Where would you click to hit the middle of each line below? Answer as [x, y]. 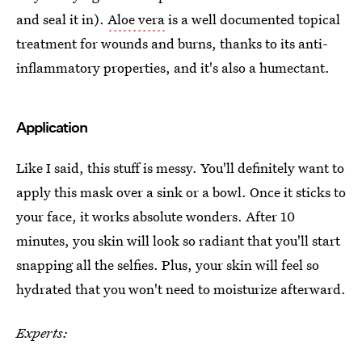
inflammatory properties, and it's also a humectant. [173, 67]
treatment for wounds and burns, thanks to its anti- [172, 43]
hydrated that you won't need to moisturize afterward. [181, 289]
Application [52, 127]
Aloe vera [136, 19]
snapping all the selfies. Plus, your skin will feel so [168, 265]
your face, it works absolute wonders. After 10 [156, 216]
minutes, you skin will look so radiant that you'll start [178, 240]
